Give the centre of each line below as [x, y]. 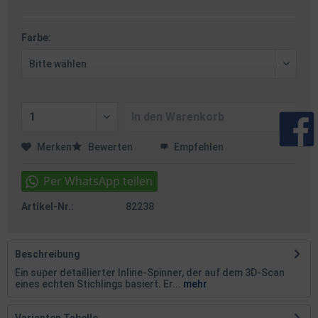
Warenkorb [194, 117]
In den [147, 117]
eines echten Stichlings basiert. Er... [98, 284]
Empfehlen [198, 147]
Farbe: [36, 38]
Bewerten [110, 147]
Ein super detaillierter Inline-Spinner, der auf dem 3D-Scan [150, 273]
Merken [54, 147]
